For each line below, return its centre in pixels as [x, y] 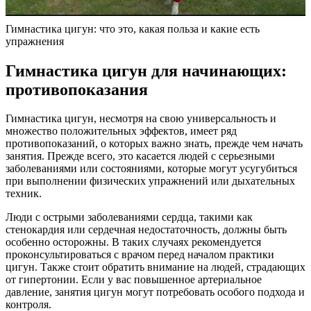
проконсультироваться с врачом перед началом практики [140, 255]
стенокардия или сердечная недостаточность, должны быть [146, 230]
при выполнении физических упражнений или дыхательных [150, 181]
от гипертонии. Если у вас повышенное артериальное [134, 280]
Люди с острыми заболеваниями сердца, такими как [129, 217]
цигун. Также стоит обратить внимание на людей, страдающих [155, 267]
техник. [24, 194]
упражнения [35, 41]
